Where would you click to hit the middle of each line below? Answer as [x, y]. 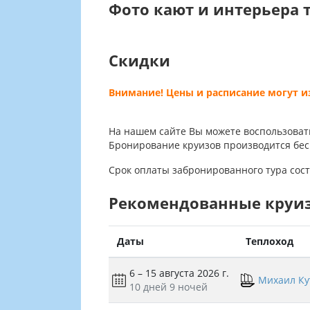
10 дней [148, 287]
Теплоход [270, 241]
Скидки [139, 61]
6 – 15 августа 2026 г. [179, 273]
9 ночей [189, 287]
